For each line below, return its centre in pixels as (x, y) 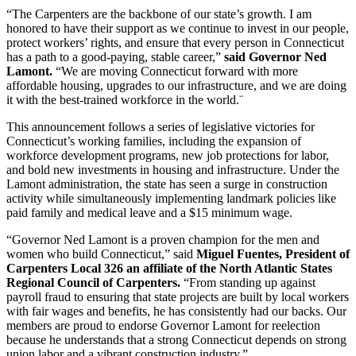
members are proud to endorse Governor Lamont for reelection (163, 325)
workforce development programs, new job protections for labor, (168, 155)
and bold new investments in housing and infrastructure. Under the (173, 169)
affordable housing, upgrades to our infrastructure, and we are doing (176, 85)
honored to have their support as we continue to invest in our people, (178, 28)
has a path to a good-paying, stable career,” (115, 56)
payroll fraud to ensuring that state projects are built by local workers (178, 296)
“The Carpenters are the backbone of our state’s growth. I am (159, 14)
